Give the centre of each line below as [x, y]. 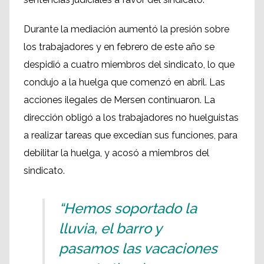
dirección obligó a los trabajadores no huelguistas [131, 118]
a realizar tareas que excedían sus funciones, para [131, 136]
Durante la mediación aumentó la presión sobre [126, 29]
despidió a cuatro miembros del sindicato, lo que [129, 65]
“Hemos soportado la [128, 209]
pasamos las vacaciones [138, 249]
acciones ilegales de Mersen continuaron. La [119, 100]
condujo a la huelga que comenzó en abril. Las [124, 82]
